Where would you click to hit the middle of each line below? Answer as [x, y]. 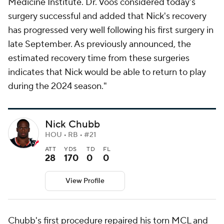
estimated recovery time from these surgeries [99, 58]
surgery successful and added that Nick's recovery [107, 16]
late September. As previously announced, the [99, 44]
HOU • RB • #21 [70, 135]
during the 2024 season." [58, 86]
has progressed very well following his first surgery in [111, 30]
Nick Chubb [72, 125]
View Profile [85, 181]
